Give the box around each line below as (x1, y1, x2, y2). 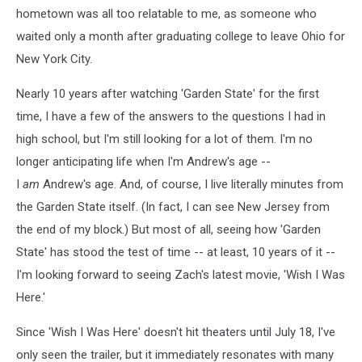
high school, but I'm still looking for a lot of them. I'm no (16, 131, 313, 146)
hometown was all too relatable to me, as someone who (16, 6, 317, 21)
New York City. (16, 51, 92, 66)
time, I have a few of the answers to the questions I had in (16, 108, 326, 124)
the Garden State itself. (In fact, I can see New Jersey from (16, 199, 330, 214)
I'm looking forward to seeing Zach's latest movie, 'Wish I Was (16, 267, 345, 282)
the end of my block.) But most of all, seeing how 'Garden (16, 221, 321, 237)
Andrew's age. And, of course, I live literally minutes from (43, 176, 343, 192)
